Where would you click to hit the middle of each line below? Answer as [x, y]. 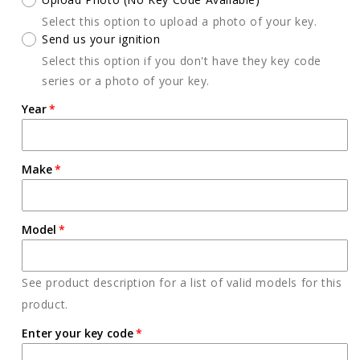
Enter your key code [78, 333]
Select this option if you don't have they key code [182, 60]
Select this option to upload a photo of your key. [180, 21]
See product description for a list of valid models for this [182, 282]
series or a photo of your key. [126, 80]
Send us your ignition [101, 39]
